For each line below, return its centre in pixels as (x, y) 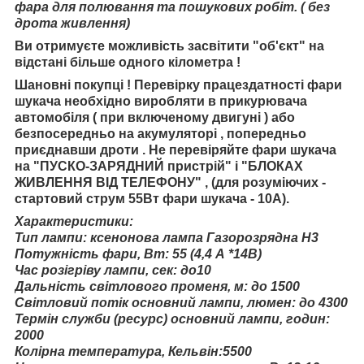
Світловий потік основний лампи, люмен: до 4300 (181, 302)
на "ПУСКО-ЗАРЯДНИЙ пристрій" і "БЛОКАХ (159, 166)
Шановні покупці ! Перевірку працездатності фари (178, 84)
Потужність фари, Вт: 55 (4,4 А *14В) (138, 253)
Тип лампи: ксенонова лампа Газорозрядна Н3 (167, 237)
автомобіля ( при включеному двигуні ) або (155, 117)
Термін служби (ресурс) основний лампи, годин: (172, 318)
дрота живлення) (72, 23)
